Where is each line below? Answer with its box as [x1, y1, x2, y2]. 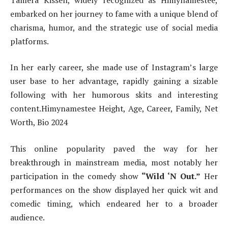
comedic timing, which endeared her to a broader [10, 197, 218, 209]
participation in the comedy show [10, 170, 142, 182]
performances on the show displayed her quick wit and [10, 184, 218, 195]
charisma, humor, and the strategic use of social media [10, 21, 218, 33]
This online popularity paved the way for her [10, 142, 218, 154]
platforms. [10, 35, 49, 47]
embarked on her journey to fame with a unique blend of [10, 8, 218, 19]
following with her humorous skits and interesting [10, 89, 218, 101]
